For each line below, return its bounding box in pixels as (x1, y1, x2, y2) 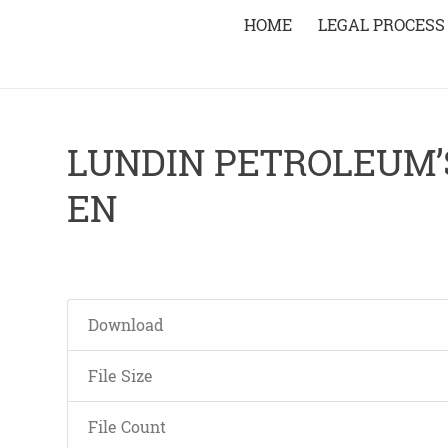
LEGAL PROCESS (318, 14, 446, 35)
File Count (88, 416, 166, 437)
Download (88, 314, 164, 335)
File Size (88, 365, 153, 386)
